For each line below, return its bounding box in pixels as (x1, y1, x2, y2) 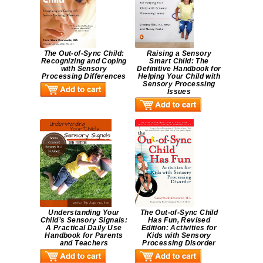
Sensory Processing (143, 79, 215, 88)
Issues (167, 87, 191, 96)
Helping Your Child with (137, 72, 221, 80)
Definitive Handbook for (137, 64, 221, 73)
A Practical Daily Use (46, 223, 122, 232)
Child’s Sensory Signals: (40, 215, 128, 224)
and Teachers (59, 238, 109, 247)
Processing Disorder (142, 238, 216, 247)
